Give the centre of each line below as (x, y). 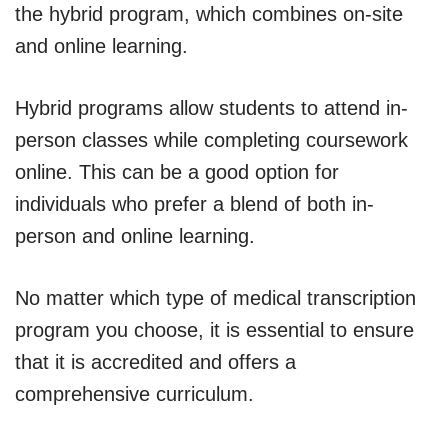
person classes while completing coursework (211, 139)
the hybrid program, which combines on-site (209, 13)
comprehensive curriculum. (134, 393)
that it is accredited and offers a (155, 361)
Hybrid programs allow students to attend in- (211, 107)
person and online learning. (135, 235)
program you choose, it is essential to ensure (214, 329)
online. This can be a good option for (177, 171)
